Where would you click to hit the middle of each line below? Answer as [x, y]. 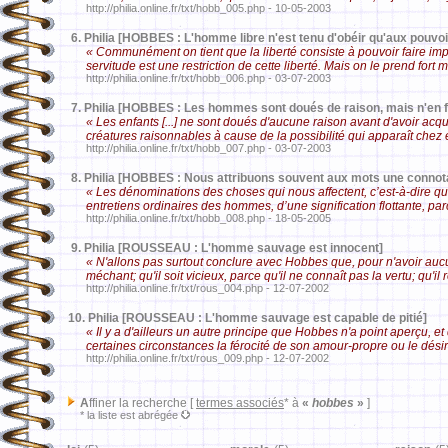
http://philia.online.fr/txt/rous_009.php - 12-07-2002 [197, 358]
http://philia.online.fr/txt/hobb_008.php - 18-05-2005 [198, 218]
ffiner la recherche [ [142, 403]
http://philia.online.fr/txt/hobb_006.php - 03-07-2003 [198, 78]
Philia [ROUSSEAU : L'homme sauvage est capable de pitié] [257, 318]
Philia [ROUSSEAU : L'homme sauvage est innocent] [233, 248]
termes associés [240, 403]
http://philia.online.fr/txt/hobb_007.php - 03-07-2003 [198, 148]
